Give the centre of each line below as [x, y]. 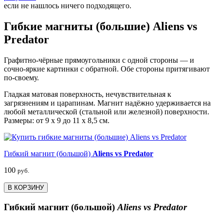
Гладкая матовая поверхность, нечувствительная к [88, 94]
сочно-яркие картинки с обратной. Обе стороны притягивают [107, 69]
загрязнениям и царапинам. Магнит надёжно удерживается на [107, 103]
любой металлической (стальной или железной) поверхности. [107, 111]
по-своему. [21, 77]
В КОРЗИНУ [26, 187]
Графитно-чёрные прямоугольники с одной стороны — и [99, 60]
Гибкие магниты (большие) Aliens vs [100, 27]
